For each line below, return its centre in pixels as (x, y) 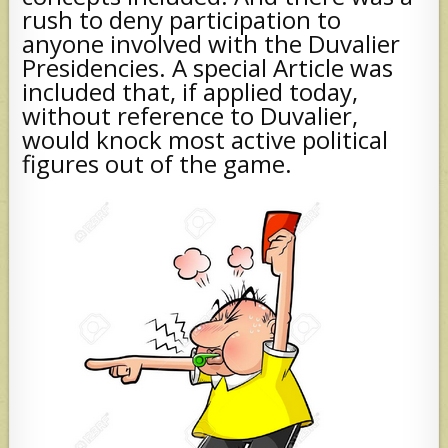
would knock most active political (205, 139)
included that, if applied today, (190, 91)
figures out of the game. (157, 163)
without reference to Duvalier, (190, 115)
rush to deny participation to (182, 19)
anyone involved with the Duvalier (211, 43)
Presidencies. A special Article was (208, 67)
